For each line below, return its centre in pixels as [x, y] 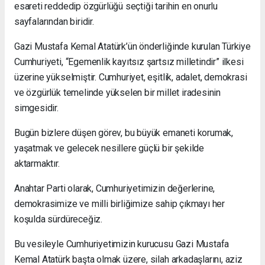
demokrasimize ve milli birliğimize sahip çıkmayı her [120, 204]
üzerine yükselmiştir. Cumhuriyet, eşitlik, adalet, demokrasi [131, 77]
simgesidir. [36, 108]
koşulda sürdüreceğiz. [58, 219]
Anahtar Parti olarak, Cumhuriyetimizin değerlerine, [115, 189]
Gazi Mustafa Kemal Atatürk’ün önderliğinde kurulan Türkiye [132, 47]
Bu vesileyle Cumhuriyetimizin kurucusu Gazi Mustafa [122, 244]
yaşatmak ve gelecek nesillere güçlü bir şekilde [109, 148]
